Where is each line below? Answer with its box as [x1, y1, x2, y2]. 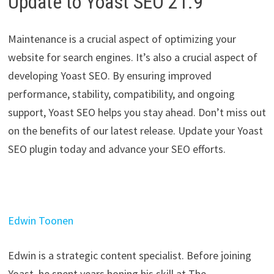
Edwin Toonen [7, 213, 73, 228]
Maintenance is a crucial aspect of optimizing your [7, 31, 236, 46]
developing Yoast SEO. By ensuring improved [7, 68, 212, 83]
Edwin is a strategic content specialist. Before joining [7, 248, 251, 262]
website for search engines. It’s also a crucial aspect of [7, 50, 257, 64]
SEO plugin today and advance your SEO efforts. [7, 141, 226, 156]
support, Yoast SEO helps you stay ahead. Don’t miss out [7, 105, 266, 119]
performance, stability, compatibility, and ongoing [7, 86, 235, 101]
